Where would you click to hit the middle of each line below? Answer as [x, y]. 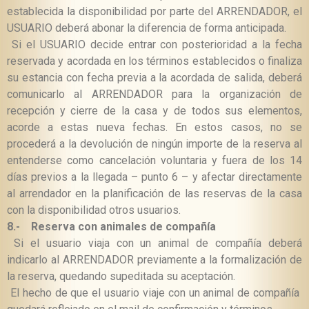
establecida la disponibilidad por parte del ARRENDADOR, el [154, 12]
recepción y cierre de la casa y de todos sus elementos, [154, 111]
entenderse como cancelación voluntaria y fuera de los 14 [154, 161]
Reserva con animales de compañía [123, 227]
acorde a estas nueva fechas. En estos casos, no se [154, 128]
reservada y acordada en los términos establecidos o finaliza [154, 61]
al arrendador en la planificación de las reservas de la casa [154, 194]
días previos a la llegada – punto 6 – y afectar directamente [154, 177]
